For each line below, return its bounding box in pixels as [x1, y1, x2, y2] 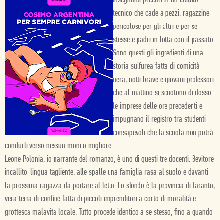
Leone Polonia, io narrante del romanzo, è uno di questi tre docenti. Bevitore [5, 155, 214, 164]
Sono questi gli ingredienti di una [113, 49, 203, 58]
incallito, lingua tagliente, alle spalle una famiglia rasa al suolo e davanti [5, 168, 208, 177]
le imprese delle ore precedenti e [113, 102, 202, 111]
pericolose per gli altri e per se [113, 22, 197, 31]
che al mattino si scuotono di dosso [113, 88, 211, 98]
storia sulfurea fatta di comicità [113, 62, 200, 71]
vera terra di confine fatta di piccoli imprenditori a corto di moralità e [5, 194, 196, 204]
